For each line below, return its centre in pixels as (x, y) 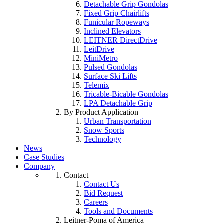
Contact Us (102, 184)
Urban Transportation (118, 121)
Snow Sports (104, 130)
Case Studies (44, 157)
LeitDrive (99, 49)
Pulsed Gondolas (111, 67)
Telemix (97, 85)
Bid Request (103, 193)
